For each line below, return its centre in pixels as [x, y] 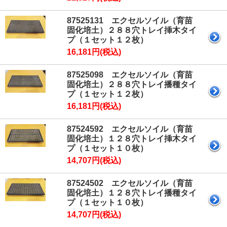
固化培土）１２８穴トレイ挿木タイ [132, 139]
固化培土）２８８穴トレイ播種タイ [132, 84]
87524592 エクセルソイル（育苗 [130, 129]
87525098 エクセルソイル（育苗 [130, 75]
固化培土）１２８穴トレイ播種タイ [132, 193]
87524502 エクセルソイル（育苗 [130, 183]
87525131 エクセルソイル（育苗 [130, 21]
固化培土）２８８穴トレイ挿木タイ [132, 30]
